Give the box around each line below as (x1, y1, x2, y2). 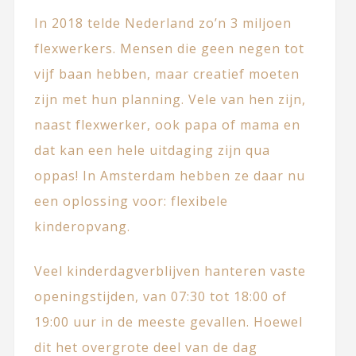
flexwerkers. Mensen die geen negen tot (33, 40, 304, 58)
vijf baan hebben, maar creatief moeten (33, 65, 300, 83)
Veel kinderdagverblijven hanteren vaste (33, 262, 306, 281)
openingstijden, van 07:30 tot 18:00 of (33, 288, 287, 306)
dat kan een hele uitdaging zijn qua (33, 141, 270, 160)
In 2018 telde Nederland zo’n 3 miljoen (33, 14, 292, 33)
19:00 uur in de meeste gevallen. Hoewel (33, 313, 303, 331)
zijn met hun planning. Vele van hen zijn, (33, 91, 306, 109)
